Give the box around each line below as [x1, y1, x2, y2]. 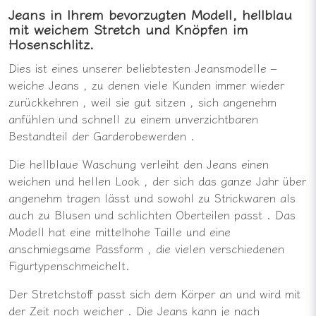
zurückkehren [8, 92, 83, 110]
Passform [95, 239, 147, 257]
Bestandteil [8, 126, 72, 144]
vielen [175, 239, 209, 257]
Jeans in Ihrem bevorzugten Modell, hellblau [8, 4, 292, 24]
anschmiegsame [8, 239, 95, 257]
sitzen [155, 92, 190, 110]
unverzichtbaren [175, 109, 258, 127]
